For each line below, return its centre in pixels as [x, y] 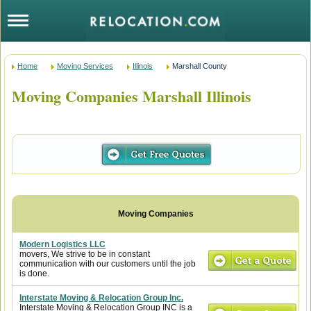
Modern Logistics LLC [62, 244]
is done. [34, 274]
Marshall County [200, 66]
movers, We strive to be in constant [85, 254]
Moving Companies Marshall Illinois [132, 96]
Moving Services [85, 66]
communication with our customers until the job [108, 264]
